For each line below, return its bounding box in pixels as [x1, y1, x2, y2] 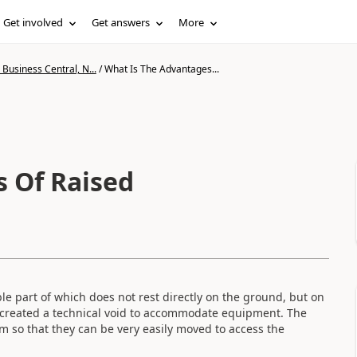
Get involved [3, 15, 64, 29]
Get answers [92, 15, 151, 29]
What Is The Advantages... [104, 62, 219, 76]
